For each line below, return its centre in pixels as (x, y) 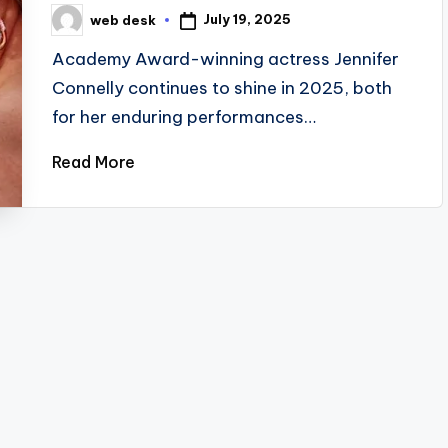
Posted (77, 25)
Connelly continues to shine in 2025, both (222, 88)
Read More (94, 162)
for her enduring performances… (184, 117)
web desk (123, 19)
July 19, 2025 (247, 19)
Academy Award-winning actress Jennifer (226, 59)
